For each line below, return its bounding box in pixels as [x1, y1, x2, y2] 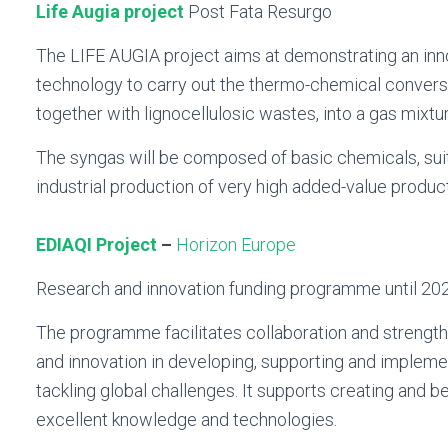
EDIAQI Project [36, 234, 158, 256]
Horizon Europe [176, 234, 297, 256]
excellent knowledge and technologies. [36, 409, 338, 431]
